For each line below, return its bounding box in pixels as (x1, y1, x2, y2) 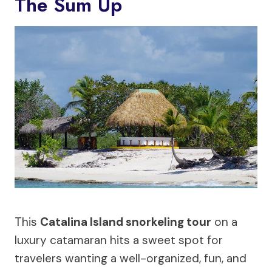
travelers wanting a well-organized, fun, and (15, 250, 246, 266)
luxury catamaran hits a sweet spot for (15, 232, 223, 248)
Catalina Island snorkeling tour (40, 214, 211, 229)
